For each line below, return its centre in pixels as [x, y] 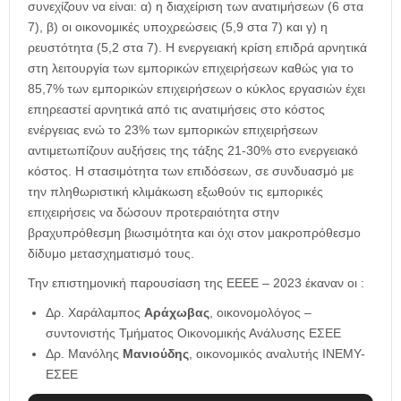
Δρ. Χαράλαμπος [95, 313]
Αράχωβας [177, 313]
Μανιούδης [156, 354]
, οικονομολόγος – [260, 313]
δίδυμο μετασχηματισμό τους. [111, 254]
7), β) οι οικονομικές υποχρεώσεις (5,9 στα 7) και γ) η [178, 27]
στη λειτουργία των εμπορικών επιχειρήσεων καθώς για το [191, 68]
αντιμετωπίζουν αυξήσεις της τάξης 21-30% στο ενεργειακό [193, 151]
